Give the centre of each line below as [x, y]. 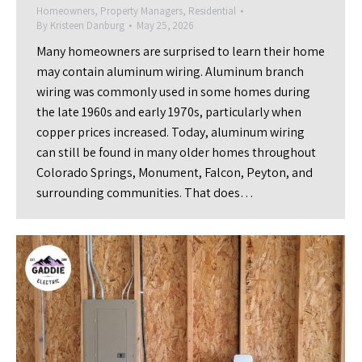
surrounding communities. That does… [145, 193]
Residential [212, 11]
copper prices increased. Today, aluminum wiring [170, 132]
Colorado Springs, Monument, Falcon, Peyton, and [175, 173]
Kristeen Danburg [87, 25]
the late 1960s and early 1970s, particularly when [169, 112]
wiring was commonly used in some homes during [173, 92]
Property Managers [141, 11]
